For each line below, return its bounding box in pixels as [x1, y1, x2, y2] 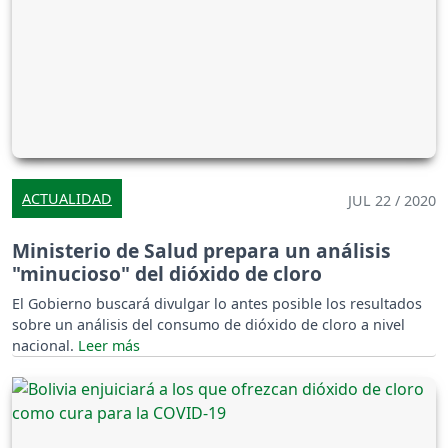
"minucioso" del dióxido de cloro [12, 259, 322, 287]
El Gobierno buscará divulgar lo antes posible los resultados [12, 293, 422, 313]
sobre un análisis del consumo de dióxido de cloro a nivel [12, 314, 405, 334]
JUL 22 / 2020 [348, 190, 436, 210]
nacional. [12, 335, 78, 355]
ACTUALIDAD [22, 188, 112, 208]
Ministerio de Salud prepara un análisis [12, 236, 391, 264]
